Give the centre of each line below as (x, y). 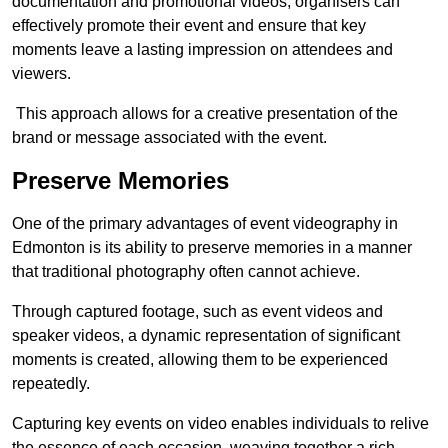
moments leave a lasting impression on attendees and (202, 49)
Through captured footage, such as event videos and (197, 311)
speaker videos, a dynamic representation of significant (206, 335)
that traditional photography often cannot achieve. (186, 271)
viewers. (41, 73)
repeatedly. (51, 383)
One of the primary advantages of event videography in (205, 223)
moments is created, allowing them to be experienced (200, 359)
